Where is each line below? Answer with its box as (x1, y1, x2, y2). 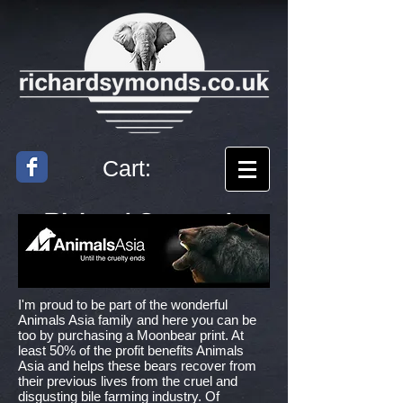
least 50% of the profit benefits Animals (18, 343, 244, 358)
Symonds (138, 209, 244, 237)
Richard (43, 209, 130, 237)
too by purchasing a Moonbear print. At (18, 327, 244, 343)
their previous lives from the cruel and (18, 373, 237, 389)
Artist (120, 241, 167, 264)
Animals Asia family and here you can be (18, 312, 256, 327)
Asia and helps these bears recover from (18, 358, 256, 373)
